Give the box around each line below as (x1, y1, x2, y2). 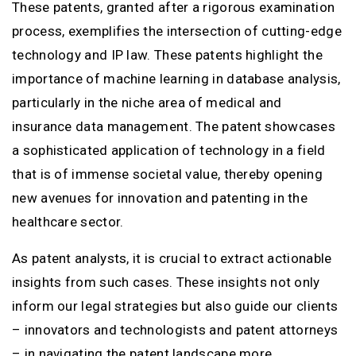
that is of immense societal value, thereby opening (12, 166, 323, 182)
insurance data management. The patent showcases (12, 118, 336, 134)
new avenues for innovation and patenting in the (12, 190, 308, 206)
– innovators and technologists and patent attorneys (12, 322, 339, 338)
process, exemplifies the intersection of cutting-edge (12, 23, 342, 39)
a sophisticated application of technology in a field (12, 142, 326, 158)
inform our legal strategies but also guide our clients (12, 298, 339, 314)
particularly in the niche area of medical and (12, 95, 282, 110)
